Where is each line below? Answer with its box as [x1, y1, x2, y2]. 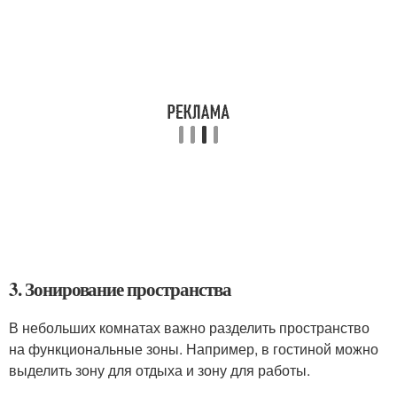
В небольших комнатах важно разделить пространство [9, 317, 370, 338]
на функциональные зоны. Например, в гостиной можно [9, 339, 378, 359]
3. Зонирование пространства [9, 276, 231, 302]
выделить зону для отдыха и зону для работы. [9, 360, 310, 380]
